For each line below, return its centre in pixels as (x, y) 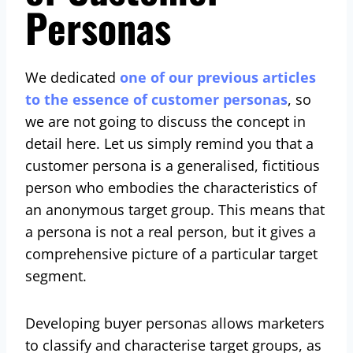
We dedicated (72, 77)
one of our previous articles (218, 77)
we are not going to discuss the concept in (165, 121)
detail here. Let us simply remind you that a (169, 143)
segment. (58, 275)
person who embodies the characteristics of (171, 187)
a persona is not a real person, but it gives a (171, 231)
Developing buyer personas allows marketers (175, 323)
